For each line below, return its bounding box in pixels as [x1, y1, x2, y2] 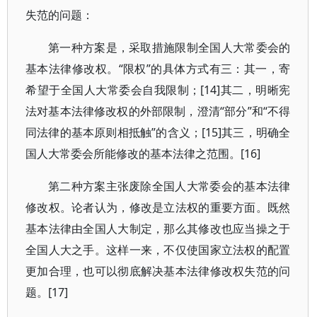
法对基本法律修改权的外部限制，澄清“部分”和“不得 [25, 103, 291, 119]
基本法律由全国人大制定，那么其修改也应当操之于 [25, 221, 291, 236]
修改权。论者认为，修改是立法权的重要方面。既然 [25, 200, 291, 215]
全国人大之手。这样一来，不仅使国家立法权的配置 [25, 242, 291, 258]
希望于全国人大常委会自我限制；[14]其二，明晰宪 [25, 82, 291, 98]
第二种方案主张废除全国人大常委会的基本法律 [48, 178, 291, 194]
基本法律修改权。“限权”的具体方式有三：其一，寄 [25, 61, 291, 76]
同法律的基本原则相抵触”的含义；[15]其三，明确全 [25, 125, 291, 140]
